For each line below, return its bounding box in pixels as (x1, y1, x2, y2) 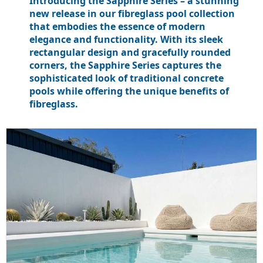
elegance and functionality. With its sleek (29, 33, 223, 46)
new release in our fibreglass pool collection (29, 7, 235, 21)
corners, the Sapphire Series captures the (29, 59, 221, 72)
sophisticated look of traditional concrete (29, 72, 224, 85)
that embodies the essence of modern (29, 20, 205, 33)
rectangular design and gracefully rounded (29, 46, 231, 59)
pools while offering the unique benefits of (29, 85, 229, 98)
